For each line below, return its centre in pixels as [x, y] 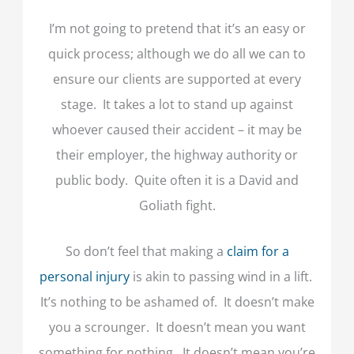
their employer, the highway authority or [177, 155]
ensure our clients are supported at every [177, 79]
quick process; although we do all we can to [177, 54]
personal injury [84, 277]
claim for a [258, 251]
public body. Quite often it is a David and [177, 180]
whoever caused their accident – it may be [177, 130]
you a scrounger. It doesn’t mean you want [177, 327]
